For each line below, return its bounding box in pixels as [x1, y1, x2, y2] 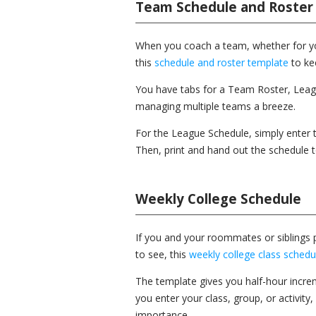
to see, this [135, 248, 189, 261]
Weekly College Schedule [135, 190, 301, 207]
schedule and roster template [154, 56, 288, 69]
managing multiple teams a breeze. [135, 99, 296, 113]
